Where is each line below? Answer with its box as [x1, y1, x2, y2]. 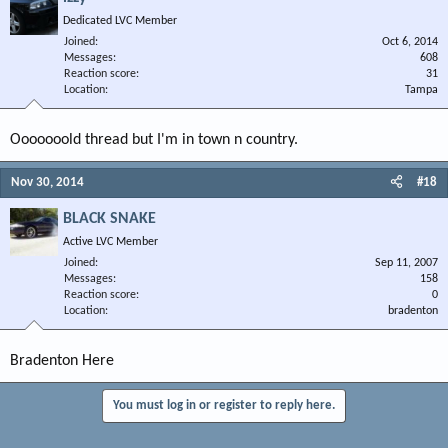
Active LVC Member [63, 236, 158, 248]
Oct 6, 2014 [382, 36, 438, 48]
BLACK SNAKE [63, 211, 156, 227]
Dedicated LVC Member [63, 15, 177, 27]
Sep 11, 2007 [375, 257, 438, 269]
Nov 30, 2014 [11, 176, 84, 189]
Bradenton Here [10, 353, 114, 369]
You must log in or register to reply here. [113, 399, 335, 412]
